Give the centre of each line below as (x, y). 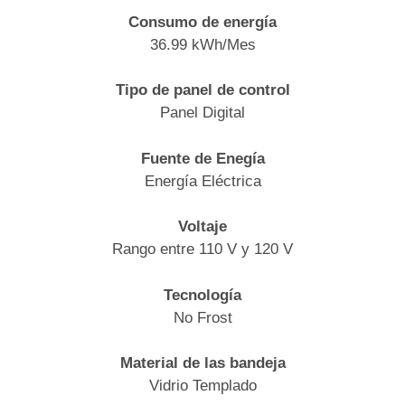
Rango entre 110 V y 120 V (202, 250)
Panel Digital (202, 113)
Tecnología (202, 295)
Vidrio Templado (202, 386)
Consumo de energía (202, 22)
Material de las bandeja (202, 363)
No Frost (202, 317)
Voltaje (202, 227)
